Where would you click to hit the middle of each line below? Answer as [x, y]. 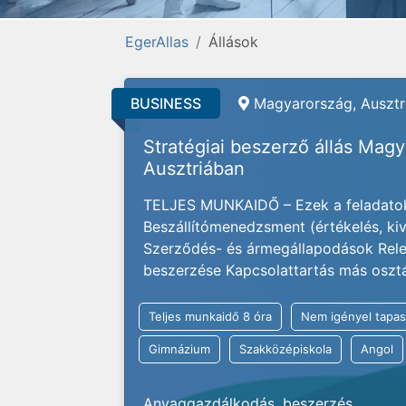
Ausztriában [194, 169]
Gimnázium [179, 349]
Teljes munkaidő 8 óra [210, 316]
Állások [233, 42]
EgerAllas [157, 42]
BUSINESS [166, 103]
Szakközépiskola [285, 349]
